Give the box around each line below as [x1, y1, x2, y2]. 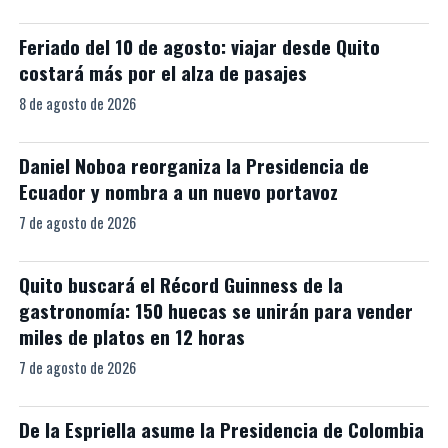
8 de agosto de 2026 [18, 93, 136, 115]
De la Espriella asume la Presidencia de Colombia [18, 415, 424, 445]
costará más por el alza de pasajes [18, 58, 307, 88]
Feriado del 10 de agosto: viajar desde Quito [18, 32, 380, 62]
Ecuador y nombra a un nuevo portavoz [18, 177, 338, 207]
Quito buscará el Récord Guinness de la [18, 270, 343, 300]
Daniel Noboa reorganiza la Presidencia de [18, 151, 369, 181]
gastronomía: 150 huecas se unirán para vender [18, 296, 413, 326]
